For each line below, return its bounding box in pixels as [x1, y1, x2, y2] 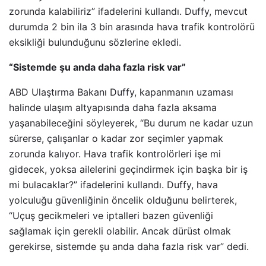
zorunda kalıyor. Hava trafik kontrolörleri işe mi [9, 147, 221, 160]
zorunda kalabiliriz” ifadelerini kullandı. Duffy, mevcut [9, 5, 248, 17]
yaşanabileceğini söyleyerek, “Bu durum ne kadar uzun [9, 116, 253, 129]
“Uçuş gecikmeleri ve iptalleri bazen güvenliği [9, 209, 213, 221]
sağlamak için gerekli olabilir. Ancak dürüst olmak [9, 224, 231, 237]
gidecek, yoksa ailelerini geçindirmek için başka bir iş [9, 163, 248, 175]
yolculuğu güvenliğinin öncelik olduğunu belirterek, [9, 194, 237, 206]
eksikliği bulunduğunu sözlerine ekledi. [9, 36, 181, 48]
